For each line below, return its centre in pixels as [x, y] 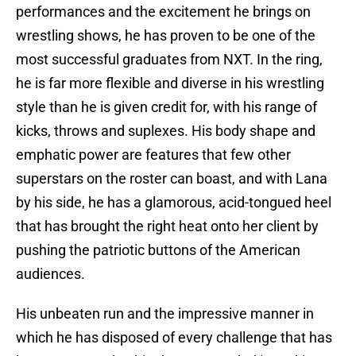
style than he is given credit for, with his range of [166, 107]
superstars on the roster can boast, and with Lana [172, 179]
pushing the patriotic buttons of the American [158, 250]
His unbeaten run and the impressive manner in [165, 314]
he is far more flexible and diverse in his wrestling [170, 83]
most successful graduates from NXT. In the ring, [169, 60]
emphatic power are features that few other [153, 155]
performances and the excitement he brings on [163, 12]
